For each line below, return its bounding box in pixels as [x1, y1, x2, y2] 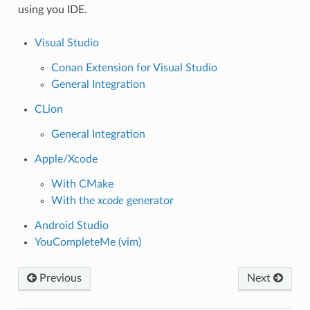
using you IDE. [17, 3, 87, 15]
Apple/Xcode [34, 153, 98, 165]
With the [51, 194, 98, 206]
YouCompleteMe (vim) [34, 236, 141, 248]
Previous [36, 272, 82, 284]
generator [123, 194, 174, 206]
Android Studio [34, 219, 109, 231]
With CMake [51, 178, 113, 190]
